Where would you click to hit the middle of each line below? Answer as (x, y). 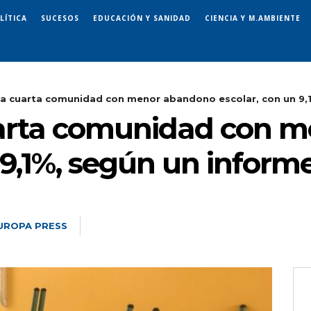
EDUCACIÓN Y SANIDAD (142, 18)
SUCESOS (60, 18)
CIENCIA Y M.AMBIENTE (253, 18)
